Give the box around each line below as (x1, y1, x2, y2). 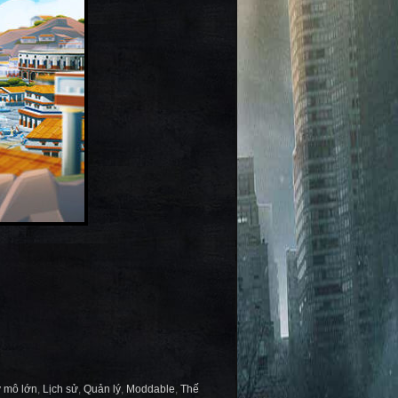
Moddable (126, 383, 175, 395)
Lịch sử (43, 383, 78, 395)
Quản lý (84, 383, 121, 395)
